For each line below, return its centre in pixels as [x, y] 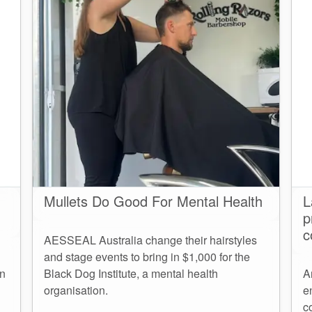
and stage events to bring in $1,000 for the [147, 257]
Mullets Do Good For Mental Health [153, 201]
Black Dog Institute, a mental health [131, 274]
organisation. [76, 290]
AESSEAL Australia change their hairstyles [150, 240]
